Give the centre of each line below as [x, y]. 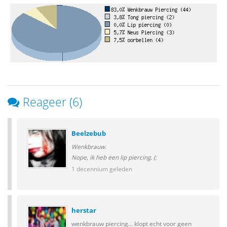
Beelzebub [89, 133]
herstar [84, 210]
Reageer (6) [52, 102]
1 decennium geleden [102, 169]
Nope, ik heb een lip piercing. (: [114, 157]
